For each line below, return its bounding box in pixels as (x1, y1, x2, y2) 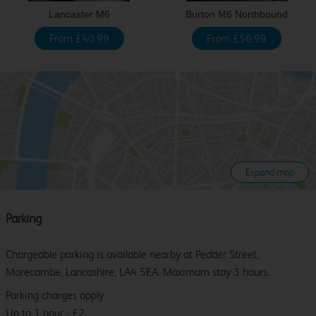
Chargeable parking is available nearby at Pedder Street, (6, 248, 259, 262)
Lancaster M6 (48, 8, 110, 20)
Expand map (245, 166, 294, 178)
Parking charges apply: (6, 288, 106, 303)
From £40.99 (49, 32, 109, 46)
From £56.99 (207, 32, 267, 46)
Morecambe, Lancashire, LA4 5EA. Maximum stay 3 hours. (6, 265, 269, 279)
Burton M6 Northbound (186, 8, 288, 20)
